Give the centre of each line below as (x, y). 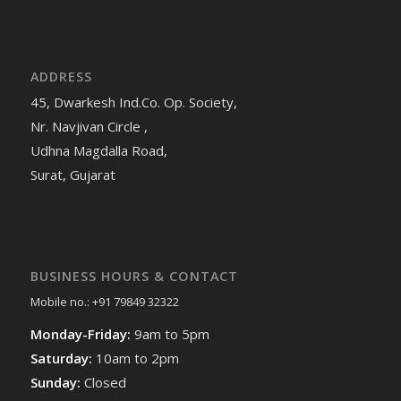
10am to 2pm (137, 358)
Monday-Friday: (82, 333)
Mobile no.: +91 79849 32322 (104, 302)
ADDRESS (61, 77)
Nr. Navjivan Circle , (89, 127)
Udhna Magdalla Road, (98, 151)
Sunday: (57, 382)
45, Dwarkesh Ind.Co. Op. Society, (133, 102)
